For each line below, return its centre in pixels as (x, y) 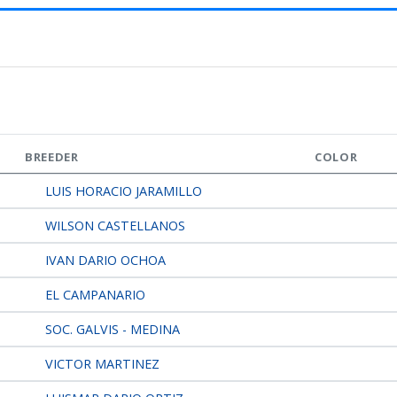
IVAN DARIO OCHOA (104, 260)
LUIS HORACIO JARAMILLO (122, 191)
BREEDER (52, 157)
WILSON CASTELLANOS (114, 226)
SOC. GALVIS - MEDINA (111, 329)
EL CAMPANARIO (94, 295)
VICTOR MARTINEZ (101, 364)
